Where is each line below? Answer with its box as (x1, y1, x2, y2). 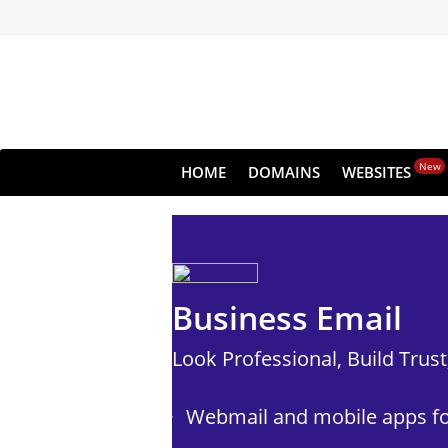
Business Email (172, 296, 402, 339)
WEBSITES (342, 162, 411, 182)
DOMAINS (248, 162, 320, 182)
